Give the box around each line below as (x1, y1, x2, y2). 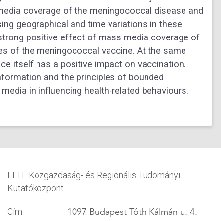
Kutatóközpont (7, 183, 64, 193)
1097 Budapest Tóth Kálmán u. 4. (67, 205, 197, 217)
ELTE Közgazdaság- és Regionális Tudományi (7, 169, 180, 180)
